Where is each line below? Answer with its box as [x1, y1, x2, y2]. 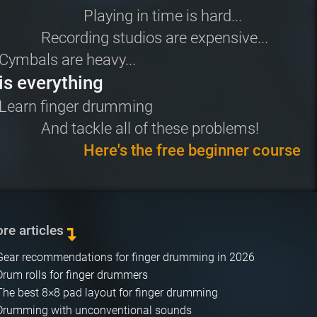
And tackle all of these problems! [41, 120, 259, 137]
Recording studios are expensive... [41, 29, 268, 47]
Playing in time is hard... [83, 7, 242, 25]
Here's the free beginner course [83, 142, 301, 159]
